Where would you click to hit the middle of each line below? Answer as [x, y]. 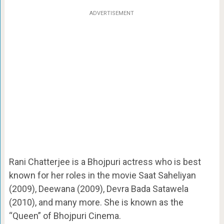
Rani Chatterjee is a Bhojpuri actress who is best [105, 161]
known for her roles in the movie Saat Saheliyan [102, 175]
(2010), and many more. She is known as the [96, 202]
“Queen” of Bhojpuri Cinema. [65, 215]
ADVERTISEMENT [112, 13]
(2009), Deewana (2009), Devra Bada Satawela [98, 188]
